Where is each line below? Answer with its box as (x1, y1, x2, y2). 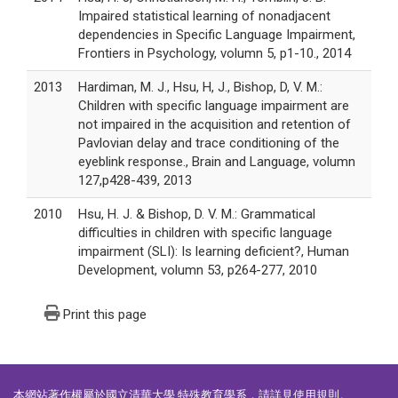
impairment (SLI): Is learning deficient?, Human (78, 243, 349, 260)
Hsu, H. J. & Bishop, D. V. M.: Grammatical (78, 206, 315, 223)
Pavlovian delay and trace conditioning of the (78, 135, 339, 152)
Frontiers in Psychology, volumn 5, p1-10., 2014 (78, 45, 351, 62)
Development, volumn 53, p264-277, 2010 (78, 262, 317, 279)
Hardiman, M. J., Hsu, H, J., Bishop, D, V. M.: (78, 79, 322, 96)
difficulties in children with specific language (78, 225, 332, 242)
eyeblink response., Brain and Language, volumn (78, 154, 355, 171)
